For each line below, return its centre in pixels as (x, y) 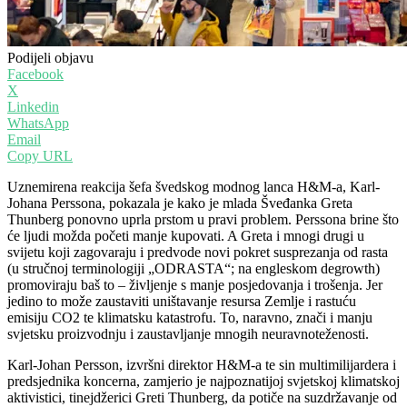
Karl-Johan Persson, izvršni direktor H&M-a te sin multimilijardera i (202, 364)
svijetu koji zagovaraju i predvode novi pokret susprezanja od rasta (198, 252)
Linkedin (33, 106)
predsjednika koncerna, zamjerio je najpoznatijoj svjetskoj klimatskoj (203, 381)
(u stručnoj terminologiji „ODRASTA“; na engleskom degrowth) (194, 268)
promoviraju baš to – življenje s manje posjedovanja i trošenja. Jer (195, 284)
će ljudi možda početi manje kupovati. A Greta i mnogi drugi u (186, 235)
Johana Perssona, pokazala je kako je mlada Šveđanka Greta (180, 203)
